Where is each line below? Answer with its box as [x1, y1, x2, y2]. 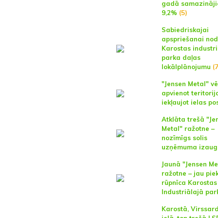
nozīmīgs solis [161, 134, 207, 142]
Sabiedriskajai [161, 26, 209, 34]
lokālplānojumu [161, 63, 211, 71]
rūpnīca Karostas [161, 179, 217, 187]
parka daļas [161, 54, 200, 62]
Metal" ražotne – [161, 125, 215, 133]
